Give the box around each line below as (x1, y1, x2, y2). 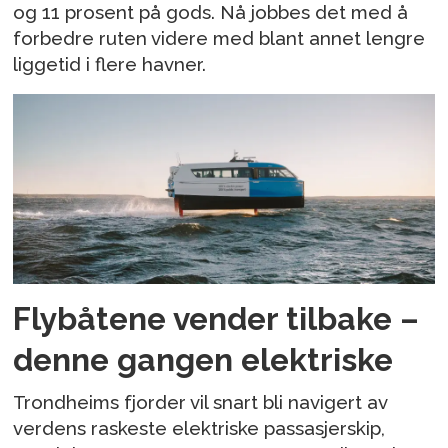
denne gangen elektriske (13, 341, 394, 379)
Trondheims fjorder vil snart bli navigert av (13, 391, 388, 414)
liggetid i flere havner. (13, 52, 207, 75)
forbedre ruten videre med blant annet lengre (13, 26, 426, 49)
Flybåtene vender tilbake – (13, 300, 420, 338)
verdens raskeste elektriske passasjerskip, (13, 417, 386, 440)
